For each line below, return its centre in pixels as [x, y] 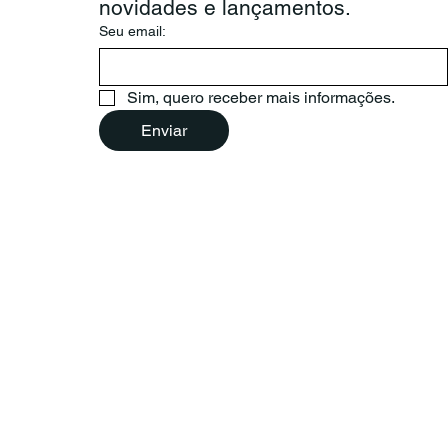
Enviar [163, 130]
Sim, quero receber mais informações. [260, 97]
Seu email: [132, 30]
